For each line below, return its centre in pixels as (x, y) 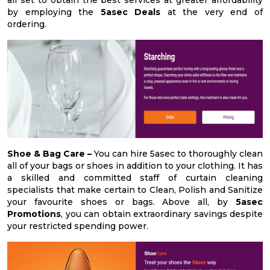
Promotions (34, 214)
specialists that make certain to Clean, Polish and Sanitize (135, 190)
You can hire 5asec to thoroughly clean (177, 154)
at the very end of (212, 12)
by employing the (54, 12)
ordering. (27, 24)
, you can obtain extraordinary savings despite (162, 214)
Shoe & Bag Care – (49, 154)
